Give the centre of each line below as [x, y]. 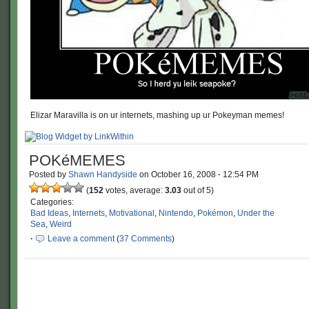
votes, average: [134, 190]
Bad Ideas [49, 213]
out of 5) [198, 190]
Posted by [49, 175]
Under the [256, 213]
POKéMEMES [77, 160]
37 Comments [146, 239]
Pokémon [215, 213]
